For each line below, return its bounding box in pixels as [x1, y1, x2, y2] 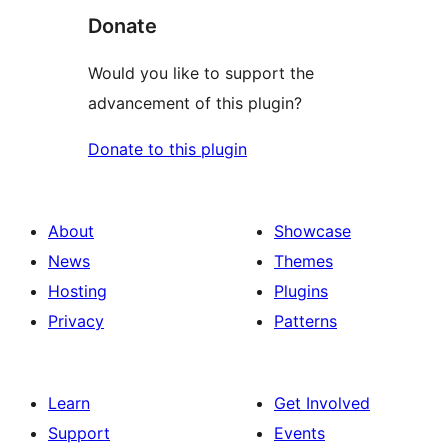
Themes [274, 251, 333, 272]
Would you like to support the [88, 63, 314, 84]
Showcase [274, 221, 351, 242]
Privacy [48, 311, 104, 332]
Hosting [48, 281, 107, 302]
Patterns [274, 311, 337, 332]
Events [274, 423, 325, 444]
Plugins [274, 281, 328, 302]
